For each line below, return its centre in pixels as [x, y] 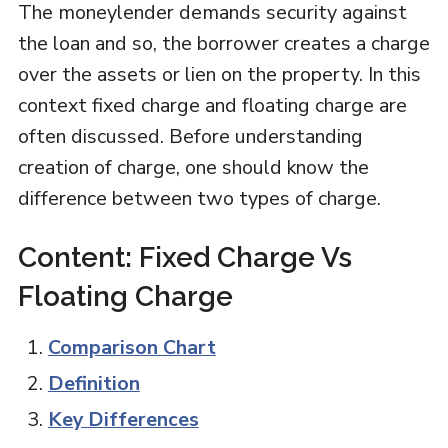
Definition [93, 383]
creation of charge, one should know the [193, 167]
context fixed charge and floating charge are [212, 105]
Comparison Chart [131, 347]
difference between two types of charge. [199, 198]
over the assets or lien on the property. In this [219, 74]
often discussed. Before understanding [190, 136]
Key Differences [123, 419]
